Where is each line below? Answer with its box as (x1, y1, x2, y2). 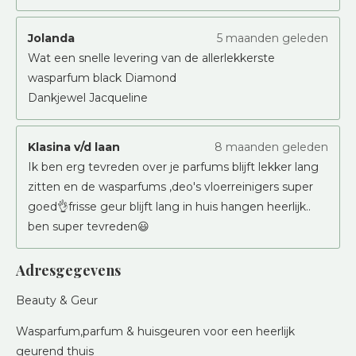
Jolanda (28, 30, 75, 45)
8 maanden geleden (215, 139, 328, 154)
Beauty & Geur (16, 292, 98, 308)
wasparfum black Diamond (28, 70, 176, 85)
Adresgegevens (16, 260, 121, 279)
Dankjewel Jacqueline (28, 90, 148, 105)
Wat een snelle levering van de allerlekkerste (28, 50, 275, 65)
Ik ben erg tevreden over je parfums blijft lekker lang (28, 159, 319, 174)
